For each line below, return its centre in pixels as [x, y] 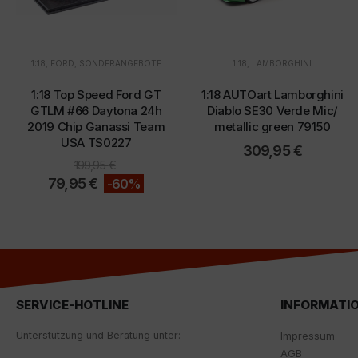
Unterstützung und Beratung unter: [98, 336]
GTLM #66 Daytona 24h [96, 111]
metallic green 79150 [272, 127]
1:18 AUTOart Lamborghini [272, 95]
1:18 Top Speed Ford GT [96, 95]
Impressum [308, 336]
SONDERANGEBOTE [120, 64]
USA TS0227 [96, 143]
